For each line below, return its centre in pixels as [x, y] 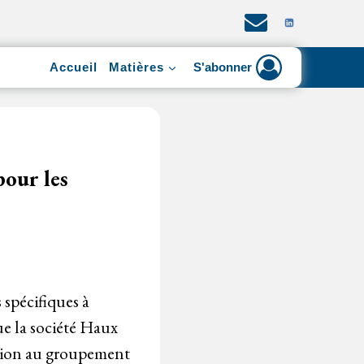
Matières [136, 67]
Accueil [74, 67]
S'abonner [223, 67]
